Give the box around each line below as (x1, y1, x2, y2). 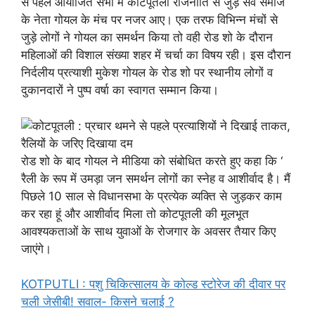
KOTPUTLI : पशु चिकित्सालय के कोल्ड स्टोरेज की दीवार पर (21, 277, 285, 291)
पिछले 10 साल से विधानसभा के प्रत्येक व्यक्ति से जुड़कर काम (21, 188, 282, 203)
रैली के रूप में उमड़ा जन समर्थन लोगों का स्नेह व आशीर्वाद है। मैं (21, 171, 290, 186)
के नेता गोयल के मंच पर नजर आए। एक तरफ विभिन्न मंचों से (21, 13, 278, 27)
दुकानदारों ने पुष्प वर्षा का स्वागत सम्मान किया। (21, 83, 219, 97)
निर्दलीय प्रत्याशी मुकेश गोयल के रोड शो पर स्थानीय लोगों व (21, 65, 273, 79)
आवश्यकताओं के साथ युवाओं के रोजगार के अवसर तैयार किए (21, 224, 276, 238)
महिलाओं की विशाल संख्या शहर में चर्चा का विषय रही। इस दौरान (21, 48, 291, 62)
